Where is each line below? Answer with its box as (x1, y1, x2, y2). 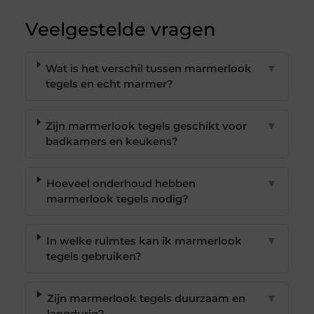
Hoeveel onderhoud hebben (46, 177, 196, 191)
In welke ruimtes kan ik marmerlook (46, 234, 243, 248)
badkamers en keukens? (46, 135, 179, 149)
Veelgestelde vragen (25, 18, 216, 41)
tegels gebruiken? (46, 250, 142, 264)
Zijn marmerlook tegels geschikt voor (46, 119, 247, 133)
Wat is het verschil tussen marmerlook (46, 62, 252, 76)
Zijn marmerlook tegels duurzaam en (47, 292, 245, 306)
